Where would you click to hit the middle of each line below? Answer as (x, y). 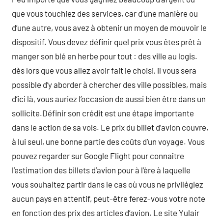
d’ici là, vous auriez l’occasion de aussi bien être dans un (109, 99)
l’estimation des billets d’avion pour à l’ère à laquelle (101, 170)
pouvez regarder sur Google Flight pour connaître (98, 156)
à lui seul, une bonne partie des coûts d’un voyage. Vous (108, 141)
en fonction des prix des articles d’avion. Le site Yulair (106, 213)
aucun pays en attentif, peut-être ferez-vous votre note (109, 198)
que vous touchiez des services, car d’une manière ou (105, 13)
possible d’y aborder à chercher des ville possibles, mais (109, 84)
